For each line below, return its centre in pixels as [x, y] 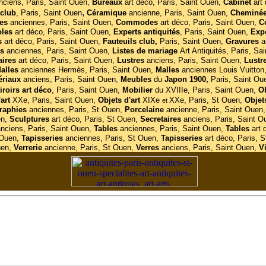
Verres [148, 148]
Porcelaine [145, 110]
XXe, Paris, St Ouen [204, 100]
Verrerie [28, 148]
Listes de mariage [146, 51]
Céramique [107, 13]
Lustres [132, 60]
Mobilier [138, 90]
